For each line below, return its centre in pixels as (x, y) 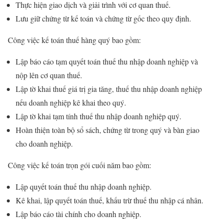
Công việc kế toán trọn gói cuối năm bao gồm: (79, 165)
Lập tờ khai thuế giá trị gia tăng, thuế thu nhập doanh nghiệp (109, 89)
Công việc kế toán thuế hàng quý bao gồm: (74, 40)
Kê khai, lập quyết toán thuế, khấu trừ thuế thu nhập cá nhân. (109, 200)
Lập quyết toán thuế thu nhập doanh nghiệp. (84, 187)
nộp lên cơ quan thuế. (49, 75)
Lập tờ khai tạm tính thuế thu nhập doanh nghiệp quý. (99, 116)
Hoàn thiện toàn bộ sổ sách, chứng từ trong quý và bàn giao (108, 130)
